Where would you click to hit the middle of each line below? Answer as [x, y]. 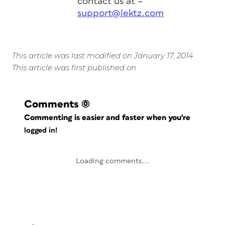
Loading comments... [113, 161]
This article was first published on [74, 68]
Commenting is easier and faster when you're [108, 118]
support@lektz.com [121, 13]
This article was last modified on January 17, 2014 [103, 55]
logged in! [41, 131]
